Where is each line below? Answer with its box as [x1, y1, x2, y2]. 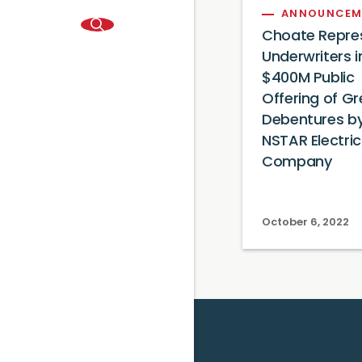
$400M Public [262, 71, 355, 86]
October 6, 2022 [262, 217, 349, 228]
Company [262, 155, 332, 170]
